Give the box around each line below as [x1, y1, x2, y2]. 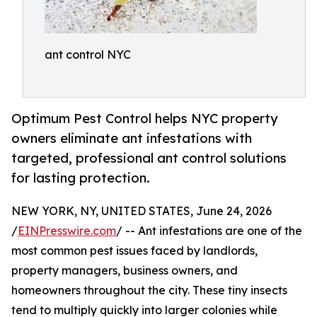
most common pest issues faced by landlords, [11, 243, 258, 258]
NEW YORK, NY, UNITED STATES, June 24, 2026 [11, 204, 272, 219]
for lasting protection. [11, 170, 150, 186]
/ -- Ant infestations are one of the [116, 224, 302, 238]
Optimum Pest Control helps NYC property [11, 110, 278, 127]
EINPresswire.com [18, 224, 116, 238]
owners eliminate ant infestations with [11, 130, 252, 146]
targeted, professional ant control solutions [11, 150, 287, 166]
